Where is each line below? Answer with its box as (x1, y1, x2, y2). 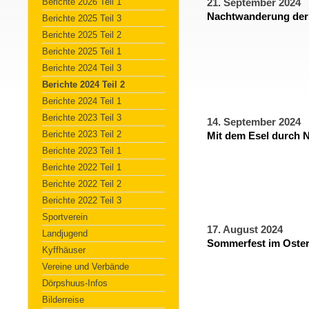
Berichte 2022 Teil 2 (42, 179, 121, 189)
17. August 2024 (207, 224, 283, 235)
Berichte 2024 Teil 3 (42, 63, 121, 73)
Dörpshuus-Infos (42, 278, 108, 288)
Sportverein (42, 212, 88, 222)
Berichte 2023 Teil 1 (42, 146, 121, 156)
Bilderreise (42, 295, 84, 305)
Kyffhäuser (42, 245, 86, 255)
